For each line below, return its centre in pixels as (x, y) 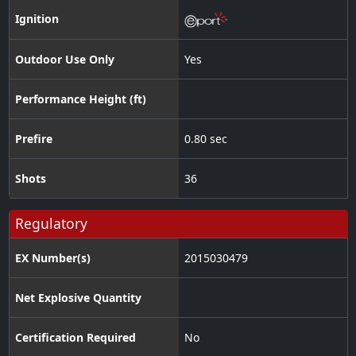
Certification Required (75, 338)
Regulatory (51, 224)
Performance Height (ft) (80, 99)
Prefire (33, 139)
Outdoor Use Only (64, 60)
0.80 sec (205, 139)
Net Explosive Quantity (78, 298)
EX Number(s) (52, 258)
